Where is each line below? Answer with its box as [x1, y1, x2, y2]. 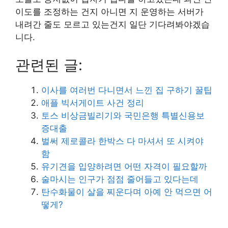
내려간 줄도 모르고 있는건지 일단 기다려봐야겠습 [15, 19, 210, 30]
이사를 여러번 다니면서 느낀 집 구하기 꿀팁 [41, 85, 212, 95]
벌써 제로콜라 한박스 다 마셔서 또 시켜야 [41, 136, 204, 146]
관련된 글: [15, 56, 82, 74]
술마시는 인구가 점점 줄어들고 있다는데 [41, 174, 198, 184]
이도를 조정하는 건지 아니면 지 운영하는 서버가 [15, 6, 204, 17]
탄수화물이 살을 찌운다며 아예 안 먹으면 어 [41, 187, 212, 197]
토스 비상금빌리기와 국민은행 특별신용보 [41, 110, 205, 121]
